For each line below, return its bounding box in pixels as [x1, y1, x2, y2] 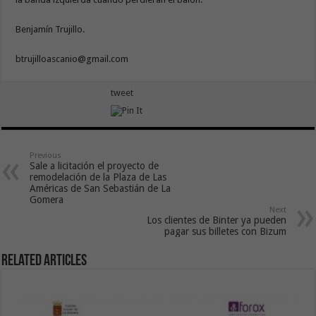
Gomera [30, 193, 64, 205]
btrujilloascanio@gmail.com [16, 53, 129, 64]
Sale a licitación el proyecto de [30, 159, 159, 171]
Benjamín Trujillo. [16, 23, 85, 35]
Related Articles [1, 253, 87, 269]
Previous [30, 150, 62, 160]
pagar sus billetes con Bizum [164, 225, 286, 237]
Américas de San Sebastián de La [30, 182, 171, 194]
